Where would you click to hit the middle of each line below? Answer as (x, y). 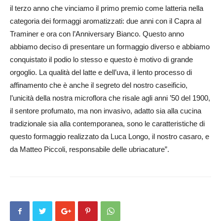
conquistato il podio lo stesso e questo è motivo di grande (101, 59)
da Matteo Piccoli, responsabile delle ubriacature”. (90, 149)
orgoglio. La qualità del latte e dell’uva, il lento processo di (101, 72)
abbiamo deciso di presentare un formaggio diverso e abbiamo (110, 47)
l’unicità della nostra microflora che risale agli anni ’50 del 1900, (110, 98)
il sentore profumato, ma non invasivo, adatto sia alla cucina (106, 111)
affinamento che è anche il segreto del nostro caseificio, (99, 85)
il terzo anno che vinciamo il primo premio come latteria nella (107, 8)
